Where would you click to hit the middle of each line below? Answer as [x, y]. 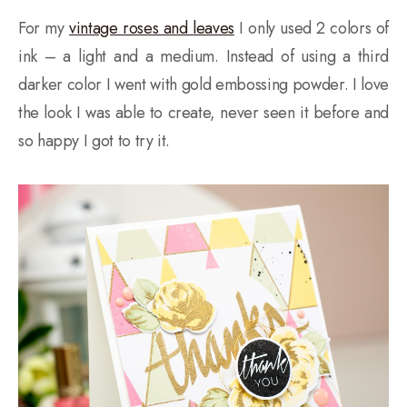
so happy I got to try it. [94, 140]
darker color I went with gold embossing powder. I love [203, 84]
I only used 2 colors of [311, 28]
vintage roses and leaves [152, 28]
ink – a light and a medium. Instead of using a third [203, 56]
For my [44, 28]
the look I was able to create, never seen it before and [203, 112]
